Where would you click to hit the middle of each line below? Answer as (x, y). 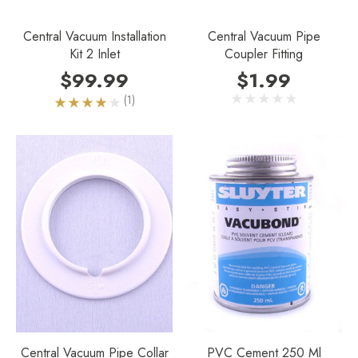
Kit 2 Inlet (94, 54)
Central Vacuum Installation (94, 36)
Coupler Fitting (264, 54)
